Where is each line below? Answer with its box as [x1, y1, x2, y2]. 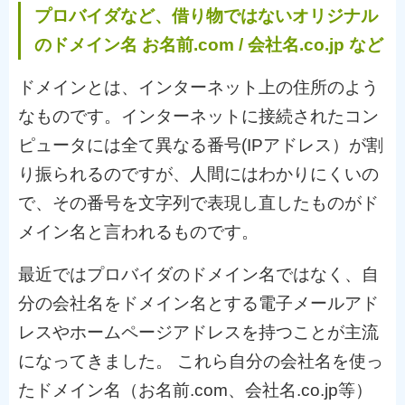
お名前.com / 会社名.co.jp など [142, 35, 383, 54]
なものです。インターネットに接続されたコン [18, 107, 379, 126]
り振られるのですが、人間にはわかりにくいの [18, 165, 379, 184]
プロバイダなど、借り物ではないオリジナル [34, 6, 378, 25]
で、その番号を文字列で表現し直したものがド [18, 193, 379, 212]
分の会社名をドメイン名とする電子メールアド [18, 294, 379, 313]
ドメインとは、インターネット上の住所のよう [18, 78, 379, 97]
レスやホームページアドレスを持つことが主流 [18, 323, 379, 342]
